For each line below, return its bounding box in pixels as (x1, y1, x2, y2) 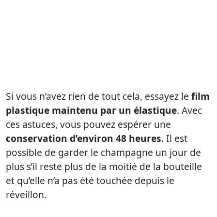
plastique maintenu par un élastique (6, 104, 177, 117)
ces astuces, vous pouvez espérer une (6, 118, 171, 131)
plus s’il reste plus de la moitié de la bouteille (6, 160, 202, 173)
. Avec (177, 104, 202, 117)
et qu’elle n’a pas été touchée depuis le (6, 174, 174, 187)
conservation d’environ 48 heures (6, 132, 161, 145)
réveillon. (6, 188, 46, 201)
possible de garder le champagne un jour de (6, 146, 201, 159)
